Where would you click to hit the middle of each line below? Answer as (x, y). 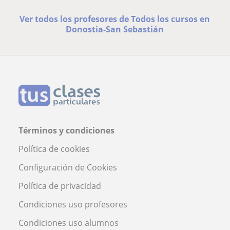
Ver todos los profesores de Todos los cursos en (115, 19)
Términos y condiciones (66, 130)
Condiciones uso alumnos (69, 223)
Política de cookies (54, 149)
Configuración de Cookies (68, 167)
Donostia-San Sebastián (115, 29)
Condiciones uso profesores (73, 204)
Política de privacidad (60, 186)
